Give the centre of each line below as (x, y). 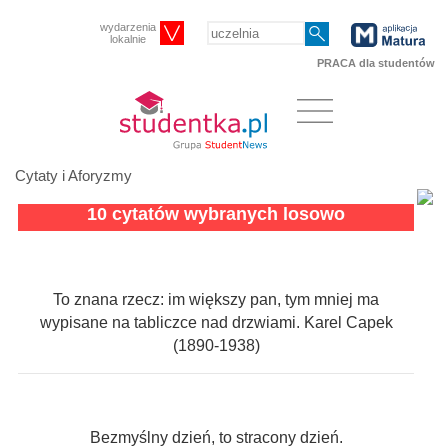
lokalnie (128, 39)
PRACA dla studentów (376, 62)
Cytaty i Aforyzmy (73, 176)
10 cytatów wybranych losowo (216, 214)
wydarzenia (128, 27)
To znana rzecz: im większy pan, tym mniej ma (216, 300)
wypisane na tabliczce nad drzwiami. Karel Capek (216, 323)
